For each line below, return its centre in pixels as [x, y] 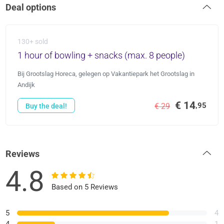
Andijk [26, 85]
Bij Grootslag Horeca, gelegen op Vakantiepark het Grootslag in [106, 74]
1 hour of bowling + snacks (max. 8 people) [101, 55]
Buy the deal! [46, 106]
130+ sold [32, 42]
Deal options [31, 7]
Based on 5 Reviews [85, 187]
